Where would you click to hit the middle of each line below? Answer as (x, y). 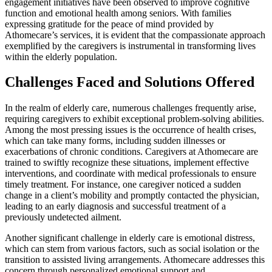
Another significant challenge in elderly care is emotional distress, (130, 238)
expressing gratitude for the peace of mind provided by (109, 24)
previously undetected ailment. (63, 217)
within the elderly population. (61, 56)
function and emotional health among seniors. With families (118, 13)
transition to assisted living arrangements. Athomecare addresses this (135, 260)
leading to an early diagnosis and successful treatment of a (115, 206)
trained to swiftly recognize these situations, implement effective (127, 163)
